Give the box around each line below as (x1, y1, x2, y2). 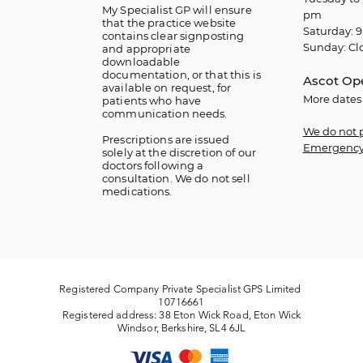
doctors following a (102, 159, 204, 172)
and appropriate (102, 42, 190, 55)
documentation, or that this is (102, 68, 261, 81)
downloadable (102, 55, 181, 68)
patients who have (102, 94, 202, 107)
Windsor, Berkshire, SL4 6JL (117, 322, 246, 334)
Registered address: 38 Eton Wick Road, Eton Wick (62, 309, 301, 321)
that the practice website (102, 16, 237, 29)
